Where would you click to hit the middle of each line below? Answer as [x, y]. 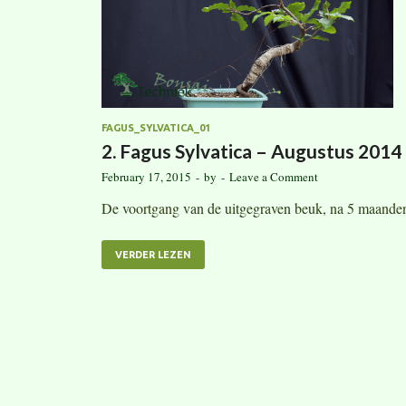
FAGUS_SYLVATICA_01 [156, 128]
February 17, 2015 [146, 177]
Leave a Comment [274, 177]
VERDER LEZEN [153, 255]
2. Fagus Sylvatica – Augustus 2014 [251, 151]
